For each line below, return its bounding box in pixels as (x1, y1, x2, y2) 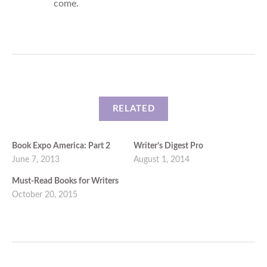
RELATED (112, 104, 155, 113)
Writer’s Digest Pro (133, 142, 203, 151)
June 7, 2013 (12, 156, 60, 164)
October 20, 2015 (12, 191, 77, 200)
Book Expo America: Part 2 (12, 142, 110, 151)
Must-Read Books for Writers (12, 177, 119, 186)
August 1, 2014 (133, 156, 190, 164)
